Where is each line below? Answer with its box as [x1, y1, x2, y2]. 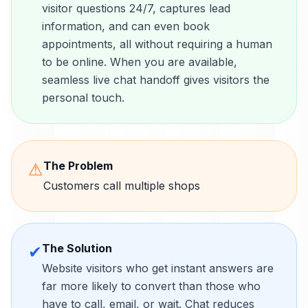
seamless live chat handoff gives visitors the [42, 73, 269, 87]
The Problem [43, 159, 113, 173]
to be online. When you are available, [42, 55, 237, 69]
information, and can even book [42, 19, 210, 33]
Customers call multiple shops [43, 179, 200, 192]
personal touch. [42, 91, 124, 104]
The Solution [42, 241, 112, 255]
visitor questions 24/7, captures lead [42, 1, 230, 15]
